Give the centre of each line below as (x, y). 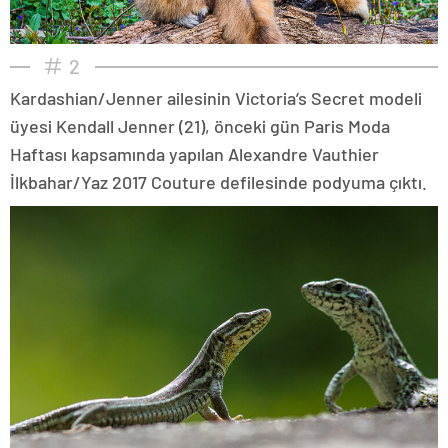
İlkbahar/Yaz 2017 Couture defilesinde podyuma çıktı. (218, 181)
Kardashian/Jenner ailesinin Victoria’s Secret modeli (216, 97)
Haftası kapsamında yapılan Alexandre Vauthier (194, 153)
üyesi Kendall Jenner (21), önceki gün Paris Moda (200, 125)
